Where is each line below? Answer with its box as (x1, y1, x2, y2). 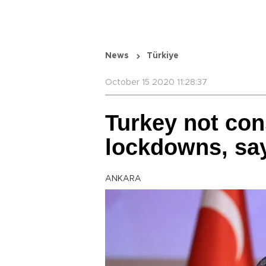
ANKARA (105, 175, 141, 183)
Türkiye (147, 52, 179, 60)
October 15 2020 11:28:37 (105, 78, 207, 87)
